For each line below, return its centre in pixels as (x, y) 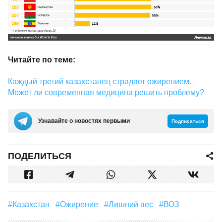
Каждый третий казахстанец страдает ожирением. (100, 81)
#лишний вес (134, 204)
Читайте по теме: (42, 59)
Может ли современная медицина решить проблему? (106, 92)
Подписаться (188, 121)
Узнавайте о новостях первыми (84, 121)
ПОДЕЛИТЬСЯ (40, 156)
